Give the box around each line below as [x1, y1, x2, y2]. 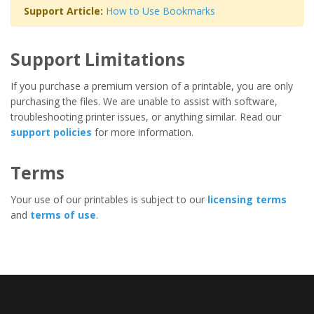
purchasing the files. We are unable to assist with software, [11, 95, 278, 109]
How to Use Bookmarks [105, 4, 215, 18]
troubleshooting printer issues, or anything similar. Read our [11, 110, 281, 124]
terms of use [30, 208, 96, 222]
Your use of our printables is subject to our [11, 193, 207, 207]
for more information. [92, 125, 193, 139]
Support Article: [23, 4, 103, 18]
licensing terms [207, 193, 287, 207]
